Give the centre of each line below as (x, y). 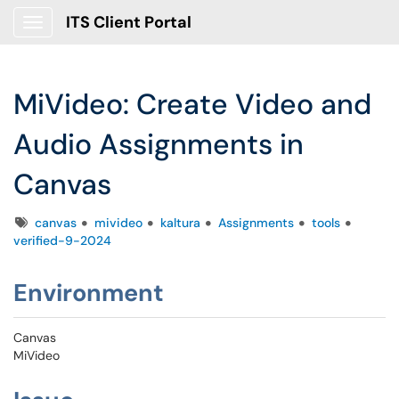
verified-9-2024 (62, 240)
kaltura (180, 223)
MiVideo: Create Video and (192, 104)
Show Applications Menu (103, 37)
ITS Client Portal (129, 22)
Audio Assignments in (159, 144)
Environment (89, 293)
